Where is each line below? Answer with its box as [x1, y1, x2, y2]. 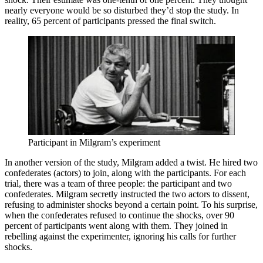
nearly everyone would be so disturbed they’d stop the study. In [5, 5, 239, 15]
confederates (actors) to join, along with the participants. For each [5, 167, 246, 178]
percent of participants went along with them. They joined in [5, 220, 228, 231]
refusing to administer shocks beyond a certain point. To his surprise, [5, 199, 258, 210]
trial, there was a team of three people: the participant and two [5, 178, 232, 188]
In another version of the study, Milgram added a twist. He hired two [5, 157, 258, 167]
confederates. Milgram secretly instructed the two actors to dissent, [5, 188, 249, 199]
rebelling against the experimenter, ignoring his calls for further [5, 231, 236, 241]
